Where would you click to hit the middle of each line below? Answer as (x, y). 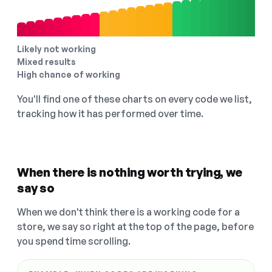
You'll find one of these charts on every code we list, (134, 99)
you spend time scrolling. (74, 241)
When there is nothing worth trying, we (130, 172)
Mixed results (46, 62)
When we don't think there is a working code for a (128, 212)
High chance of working (69, 75)
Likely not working (56, 49)
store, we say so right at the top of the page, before (135, 227)
